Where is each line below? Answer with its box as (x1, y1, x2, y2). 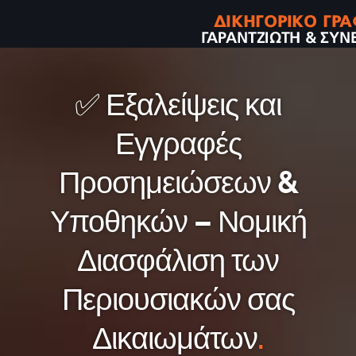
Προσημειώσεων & (58, 165, 298, 200)
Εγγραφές (114, 126, 242, 161)
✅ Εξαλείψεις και (75, 87, 281, 122)
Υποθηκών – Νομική (49, 204, 307, 239)
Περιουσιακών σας (61, 282, 295, 317)
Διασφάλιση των (77, 243, 279, 278)
